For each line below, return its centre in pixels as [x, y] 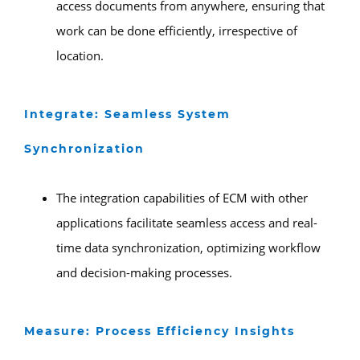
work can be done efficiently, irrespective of [177, 30]
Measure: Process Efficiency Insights [160, 331]
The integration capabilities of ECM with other [182, 197]
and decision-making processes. [144, 272]
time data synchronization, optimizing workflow [188, 247]
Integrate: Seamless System [127, 114]
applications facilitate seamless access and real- [187, 222]
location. [80, 55]
